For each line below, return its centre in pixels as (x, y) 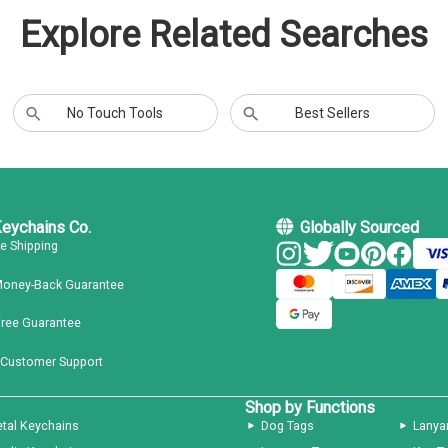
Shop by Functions (309, 407)
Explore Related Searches (224, 35)
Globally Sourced (359, 228)
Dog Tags (287, 425)
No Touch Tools (115, 113)
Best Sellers (333, 113)
